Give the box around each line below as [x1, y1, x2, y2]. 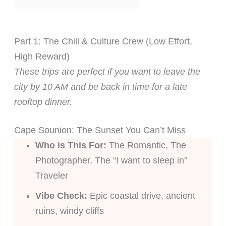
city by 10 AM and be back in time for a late [14, 81, 187, 92]
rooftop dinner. [14, 96, 72, 107]
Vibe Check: [35, 190, 87, 201]
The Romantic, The [106, 140, 186, 151]
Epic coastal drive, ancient [87, 190, 195, 201]
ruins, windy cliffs [35, 205, 104, 216]
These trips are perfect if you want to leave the [14, 66, 200, 77]
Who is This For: [35, 140, 106, 151]
